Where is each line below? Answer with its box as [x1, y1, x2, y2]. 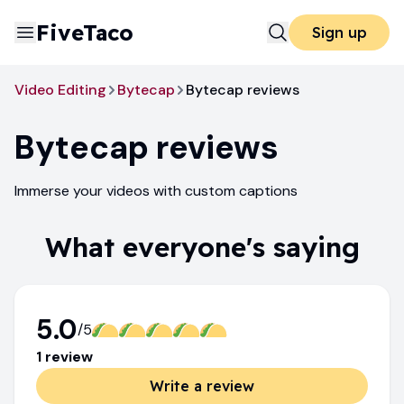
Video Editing [14, 80, 106, 99]
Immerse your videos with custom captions [14, 181, 298, 200]
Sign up [311, 23, 367, 41]
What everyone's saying [44, 230, 360, 264]
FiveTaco [36, 19, 133, 46]
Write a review [150, 377, 254, 395]
